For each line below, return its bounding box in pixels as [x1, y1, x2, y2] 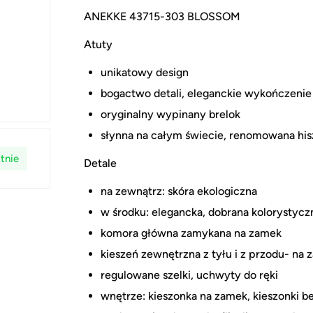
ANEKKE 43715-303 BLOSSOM [84, 10, 240, 24]
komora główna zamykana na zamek [101, 226, 282, 240]
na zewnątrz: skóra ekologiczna [101, 184, 257, 198]
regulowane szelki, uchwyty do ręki [101, 268, 278, 282]
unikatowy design [101, 66, 189, 80]
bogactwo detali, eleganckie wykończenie [101, 87, 312, 101]
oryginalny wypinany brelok [101, 108, 240, 122]
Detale [84, 156, 117, 170]
